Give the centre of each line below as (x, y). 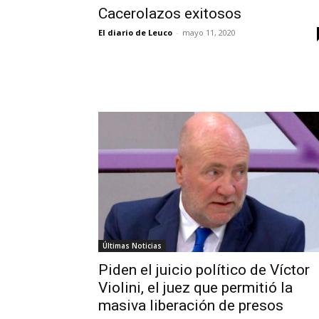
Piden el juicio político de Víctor (204, 270)
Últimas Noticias (132, 245)
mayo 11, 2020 (209, 33)
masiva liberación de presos (191, 305)
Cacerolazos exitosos (170, 14)
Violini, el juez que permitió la (195, 287)
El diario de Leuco (135, 33)
